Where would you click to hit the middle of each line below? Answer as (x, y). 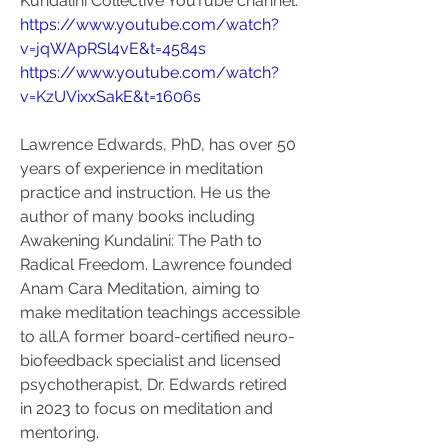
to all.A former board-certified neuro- (157, 336)
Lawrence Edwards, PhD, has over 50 (158, 144)
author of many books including (137, 216)
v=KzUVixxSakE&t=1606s (110, 96)
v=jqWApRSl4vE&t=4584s (113, 48)
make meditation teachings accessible (160, 312)
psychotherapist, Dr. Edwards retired (153, 384)
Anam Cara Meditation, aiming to (140, 288)
